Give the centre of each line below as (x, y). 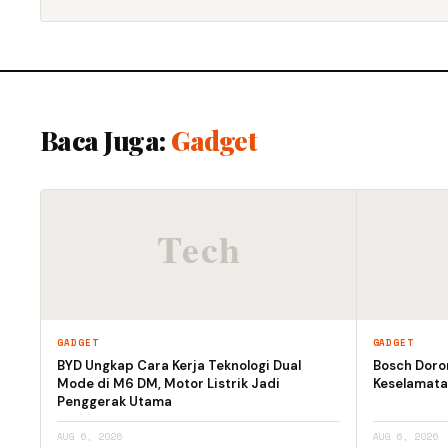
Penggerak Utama (114, 401)
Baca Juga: (106, 140)
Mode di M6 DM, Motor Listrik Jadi (168, 383)
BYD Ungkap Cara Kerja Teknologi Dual (179, 365)
